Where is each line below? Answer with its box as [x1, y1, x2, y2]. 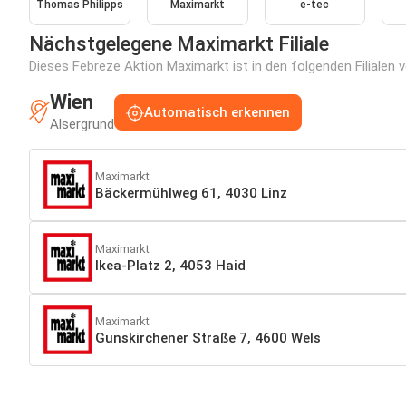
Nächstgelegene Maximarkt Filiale [29, 32, 329, 55]
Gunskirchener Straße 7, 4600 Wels [95, 330, 321, 347]
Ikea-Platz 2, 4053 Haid [95, 257, 246, 275]
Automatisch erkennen [144, 103, 290, 121]
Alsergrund [50, 115, 114, 132]
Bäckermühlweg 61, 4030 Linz [95, 185, 287, 202]
